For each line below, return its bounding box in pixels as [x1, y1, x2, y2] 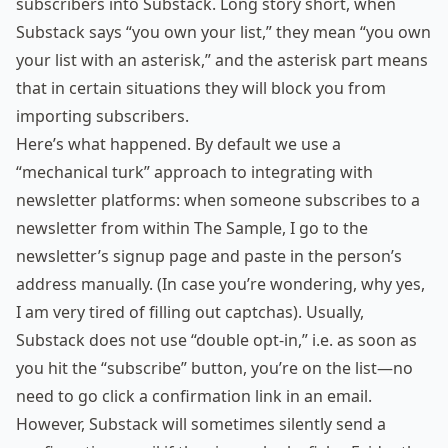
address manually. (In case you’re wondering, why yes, [16, 273, 425, 296]
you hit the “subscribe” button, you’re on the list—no [16, 357, 413, 380]
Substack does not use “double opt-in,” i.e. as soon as [16, 329, 417, 352]
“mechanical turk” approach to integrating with [16, 161, 373, 184]
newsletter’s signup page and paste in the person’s [16, 245, 402, 268]
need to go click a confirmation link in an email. [16, 385, 372, 408]
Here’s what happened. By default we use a [16, 133, 341, 156]
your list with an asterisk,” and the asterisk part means [16, 49, 428, 72]
